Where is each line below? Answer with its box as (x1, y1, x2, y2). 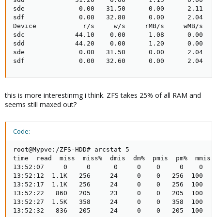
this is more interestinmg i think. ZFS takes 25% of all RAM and (5, 91, 201, 100)
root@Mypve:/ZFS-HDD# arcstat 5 (13, 146, 129, 153)
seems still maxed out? (5, 100, 77, 109)
